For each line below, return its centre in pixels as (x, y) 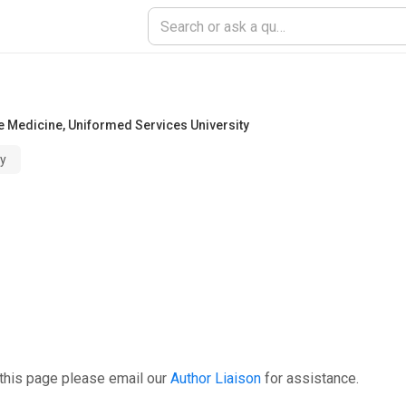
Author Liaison (216, 378)
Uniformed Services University (159, 125)
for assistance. (312, 378)
